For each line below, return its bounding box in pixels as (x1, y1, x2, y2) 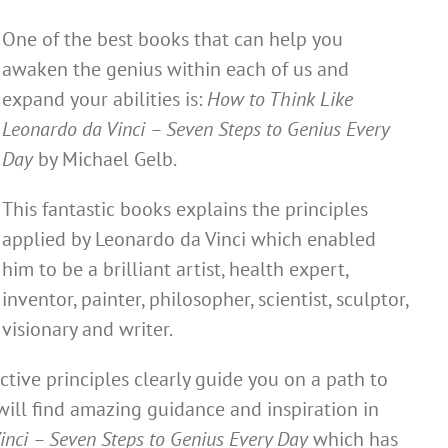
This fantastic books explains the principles (2, 196, 368, 222)
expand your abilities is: (2, 86, 207, 112)
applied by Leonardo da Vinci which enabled (2, 226, 376, 252)
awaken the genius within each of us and (2, 56, 349, 82)
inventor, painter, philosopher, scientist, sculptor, (2, 286, 408, 312)
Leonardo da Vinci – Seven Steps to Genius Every (2, 116, 389, 142)
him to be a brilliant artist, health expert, (2, 256, 348, 282)
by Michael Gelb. (33, 146, 177, 172)
